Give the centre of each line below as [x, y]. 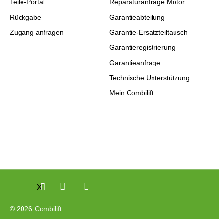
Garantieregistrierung [142, 47]
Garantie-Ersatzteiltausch [149, 32]
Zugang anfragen [37, 32]
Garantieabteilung [137, 17]
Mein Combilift [131, 93]
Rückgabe [25, 17]
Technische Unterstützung [150, 78]
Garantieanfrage [135, 63]
